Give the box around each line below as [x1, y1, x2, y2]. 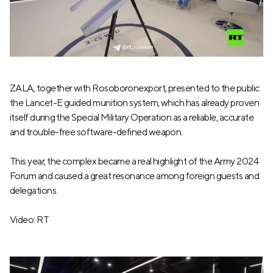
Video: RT [10, 214, 49, 226]
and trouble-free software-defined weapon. [10, 126, 183, 138]
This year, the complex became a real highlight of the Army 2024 [10, 155, 258, 168]
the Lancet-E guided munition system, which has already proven [10, 97, 260, 109]
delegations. [10, 185, 58, 197]
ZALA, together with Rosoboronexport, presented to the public [10, 82, 260, 94]
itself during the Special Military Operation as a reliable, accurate [10, 112, 254, 124]
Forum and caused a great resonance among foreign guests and [10, 170, 260, 182]
